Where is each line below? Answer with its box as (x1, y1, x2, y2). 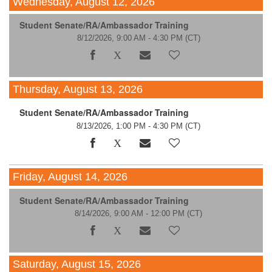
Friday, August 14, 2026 (13, 171, 128, 183)
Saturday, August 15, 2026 (13, 258, 141, 271)
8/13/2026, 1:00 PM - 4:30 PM (76, 121, 183, 131)
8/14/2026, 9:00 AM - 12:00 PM (75, 208, 185, 218)
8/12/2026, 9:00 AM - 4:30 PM (76, 33, 183, 43)
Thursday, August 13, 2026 (13, 83, 143, 95)
